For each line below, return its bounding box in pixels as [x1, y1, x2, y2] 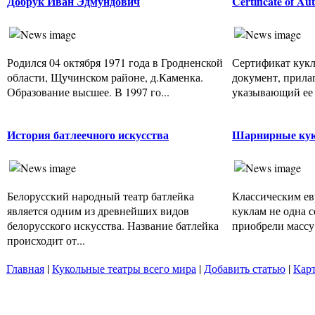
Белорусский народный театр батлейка [7, 188, 194, 203]
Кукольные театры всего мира [52, 261, 196, 276]
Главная [6, 261, 44, 276]
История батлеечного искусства [7, 127, 169, 143]
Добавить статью [204, 261, 285, 276]
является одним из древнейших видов [7, 202, 189, 218]
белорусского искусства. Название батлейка [7, 217, 219, 233]
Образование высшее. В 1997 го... [7, 84, 169, 99]
